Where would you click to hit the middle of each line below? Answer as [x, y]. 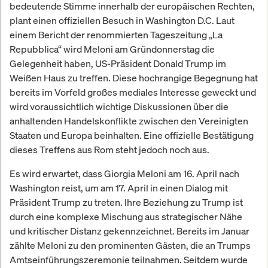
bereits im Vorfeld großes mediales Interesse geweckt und [133, 92]
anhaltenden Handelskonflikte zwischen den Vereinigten [129, 121]
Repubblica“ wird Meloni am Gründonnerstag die [112, 49]
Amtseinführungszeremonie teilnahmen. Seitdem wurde [129, 260]
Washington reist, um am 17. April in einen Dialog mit [119, 188]
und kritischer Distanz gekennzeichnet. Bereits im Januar [130, 231]
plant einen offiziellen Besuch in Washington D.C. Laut [122, 21]
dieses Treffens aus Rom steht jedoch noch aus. [109, 150]
